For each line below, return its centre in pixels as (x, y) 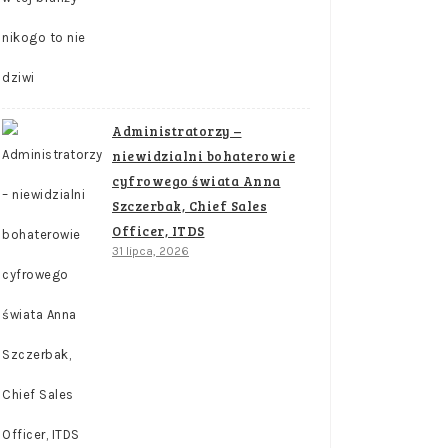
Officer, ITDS (158, 231)
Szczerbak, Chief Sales (189, 206)
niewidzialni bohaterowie (203, 156)
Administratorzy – (177, 131)
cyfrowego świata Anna (196, 181)
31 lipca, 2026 (150, 251)
